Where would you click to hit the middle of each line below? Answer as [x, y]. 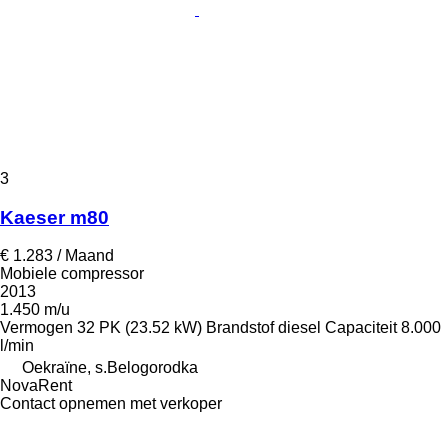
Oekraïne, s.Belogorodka [110, 368]
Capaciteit [361, 328]
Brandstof [240, 328]
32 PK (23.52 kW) [139, 328]
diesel [299, 328]
